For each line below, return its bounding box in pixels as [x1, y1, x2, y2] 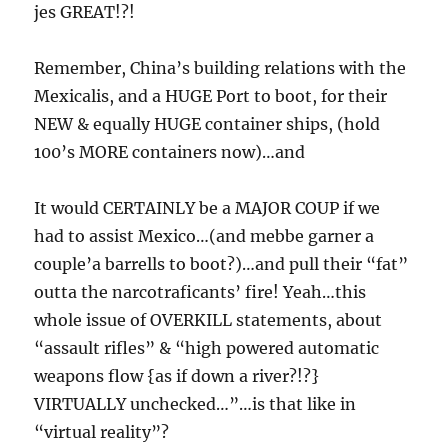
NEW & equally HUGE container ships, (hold [34, 113, 381, 134]
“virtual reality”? [34, 421, 170, 442]
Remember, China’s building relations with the [34, 57, 407, 78]
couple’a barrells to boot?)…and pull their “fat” [34, 253, 409, 274]
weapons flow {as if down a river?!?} [34, 365, 320, 386]
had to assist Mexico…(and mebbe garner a [34, 225, 375, 246]
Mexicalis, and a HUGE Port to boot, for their [34, 85, 388, 106]
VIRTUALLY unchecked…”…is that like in [34, 393, 357, 414]
